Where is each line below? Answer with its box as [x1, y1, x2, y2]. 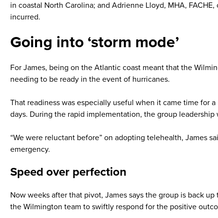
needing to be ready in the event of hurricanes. [10, 74, 170, 84]
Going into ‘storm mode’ [10, 33, 179, 52]
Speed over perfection [10, 165, 127, 179]
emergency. [10, 145, 50, 154]
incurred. [10, 12, 40, 22]
